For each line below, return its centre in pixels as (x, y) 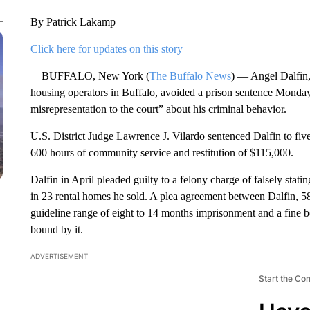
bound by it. (56, 229)
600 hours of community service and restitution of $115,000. (162, 153)
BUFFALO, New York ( (90, 76)
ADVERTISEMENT (59, 256)
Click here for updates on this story (106, 49)
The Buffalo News (190, 76)
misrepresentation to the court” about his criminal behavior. (158, 109)
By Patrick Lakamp (73, 22)
